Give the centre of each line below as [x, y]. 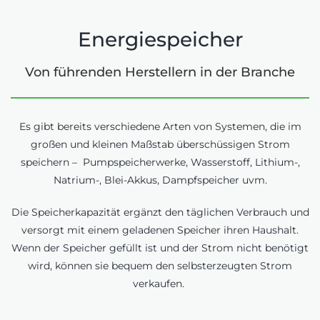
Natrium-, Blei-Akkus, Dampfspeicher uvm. [160, 180]
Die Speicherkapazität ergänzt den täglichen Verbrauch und [160, 212]
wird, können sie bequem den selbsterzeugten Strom [160, 266]
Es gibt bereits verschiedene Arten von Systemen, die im [160, 127]
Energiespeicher [160, 39]
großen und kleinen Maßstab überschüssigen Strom [160, 145]
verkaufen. [160, 284]
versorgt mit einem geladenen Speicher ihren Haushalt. [160, 230]
